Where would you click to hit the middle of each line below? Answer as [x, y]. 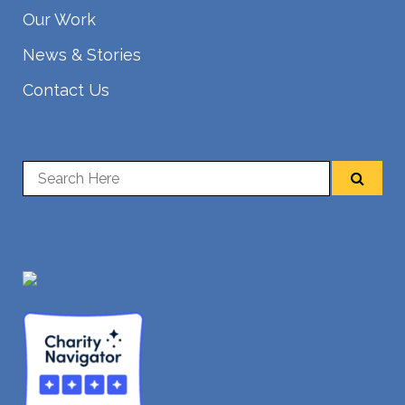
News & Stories [82, 55]
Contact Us [66, 90]
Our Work [59, 20]
